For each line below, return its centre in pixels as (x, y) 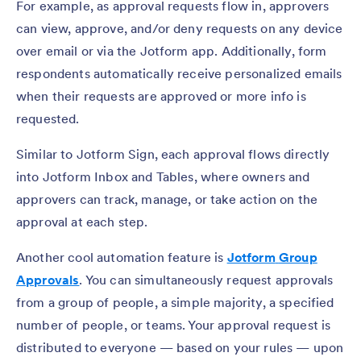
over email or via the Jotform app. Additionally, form (172, 50)
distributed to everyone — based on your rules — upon (180, 347)
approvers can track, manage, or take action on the (167, 199)
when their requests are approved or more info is (161, 95)
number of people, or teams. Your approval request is (174, 324)
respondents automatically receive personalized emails (179, 73)
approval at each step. (82, 221)
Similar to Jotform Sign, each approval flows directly (173, 154)
